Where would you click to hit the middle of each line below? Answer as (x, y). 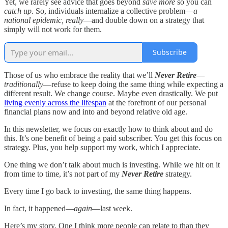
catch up (18, 11)
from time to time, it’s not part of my (63, 174)
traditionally (24, 84)
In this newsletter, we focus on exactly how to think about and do (108, 129)
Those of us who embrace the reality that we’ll (79, 75)
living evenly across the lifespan (55, 102)
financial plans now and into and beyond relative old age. (96, 111)
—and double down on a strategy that (144, 20)
